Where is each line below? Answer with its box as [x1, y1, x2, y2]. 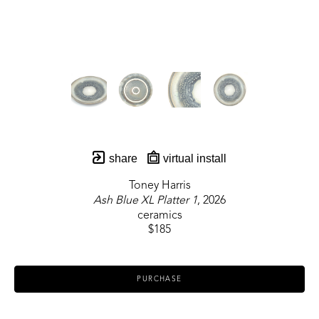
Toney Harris [128, 180, 191, 192]
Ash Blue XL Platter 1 [93, 195, 197, 207]
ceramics [137, 210, 182, 222]
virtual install [159, 152, 226, 165]
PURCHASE [137, 276, 182, 283]
